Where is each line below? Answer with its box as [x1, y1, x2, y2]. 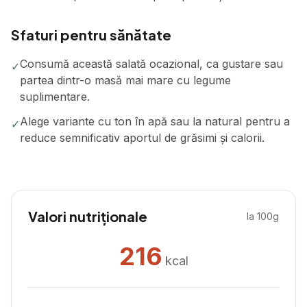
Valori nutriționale [28, 208, 147, 225]
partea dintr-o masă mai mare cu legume [20, 73, 231, 87]
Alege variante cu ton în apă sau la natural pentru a [20, 114, 290, 128]
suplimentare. [20, 90, 90, 103]
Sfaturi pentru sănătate [11, 26, 171, 43]
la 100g [247, 210, 279, 222]
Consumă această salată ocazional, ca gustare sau [20, 57, 283, 71]
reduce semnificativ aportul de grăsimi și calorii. [20, 131, 265, 145]
